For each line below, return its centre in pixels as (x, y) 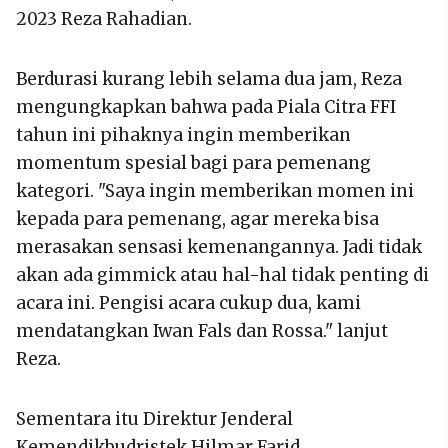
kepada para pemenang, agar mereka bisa (197, 218)
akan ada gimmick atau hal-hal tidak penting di (222, 274)
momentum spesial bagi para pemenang (193, 162)
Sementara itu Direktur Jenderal (154, 418)
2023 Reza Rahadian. (104, 18)
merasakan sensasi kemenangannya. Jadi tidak (219, 246)
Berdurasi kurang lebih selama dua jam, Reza (209, 78)
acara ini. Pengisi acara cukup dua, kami (188, 302)
